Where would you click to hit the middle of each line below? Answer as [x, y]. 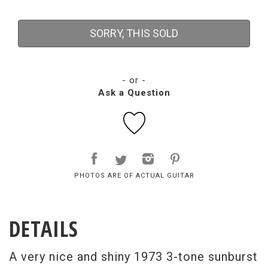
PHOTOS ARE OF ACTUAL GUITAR [134, 176]
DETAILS [44, 229]
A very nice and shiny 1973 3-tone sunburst [133, 257]
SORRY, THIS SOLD [134, 33]
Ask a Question [134, 93]
